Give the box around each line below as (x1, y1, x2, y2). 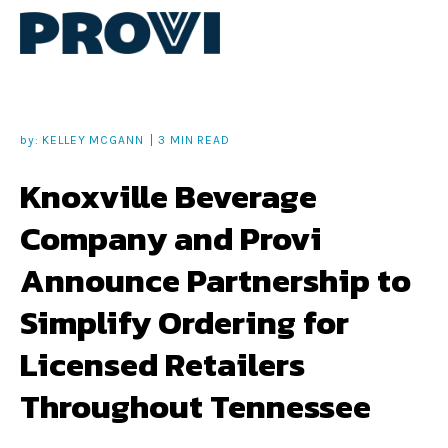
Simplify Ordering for (20, 298, 349, 348)
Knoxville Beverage (20, 172, 317, 222)
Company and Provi (20, 214, 322, 264)
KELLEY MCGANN (42, 133, 144, 148)
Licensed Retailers (20, 340, 305, 390)
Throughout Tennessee (20, 382, 371, 432)
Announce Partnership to (20, 256, 411, 306)
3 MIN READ (158, 133, 230, 148)
